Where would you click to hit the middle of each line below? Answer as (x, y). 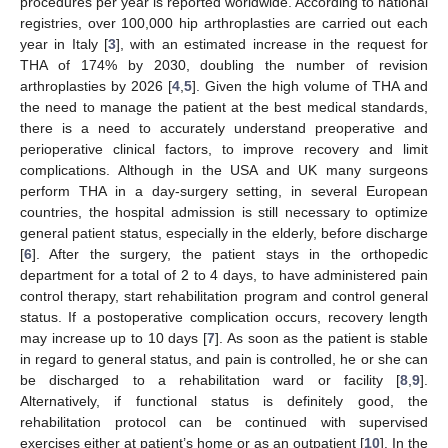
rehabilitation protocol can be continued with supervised (224, 421)
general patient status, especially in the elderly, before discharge (224, 232)
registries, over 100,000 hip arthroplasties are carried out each (224, 22)
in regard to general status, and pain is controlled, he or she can (224, 358)
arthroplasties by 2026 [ (96, 85)
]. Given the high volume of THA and (310, 85)
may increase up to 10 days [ (114, 337)
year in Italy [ (64, 43)
